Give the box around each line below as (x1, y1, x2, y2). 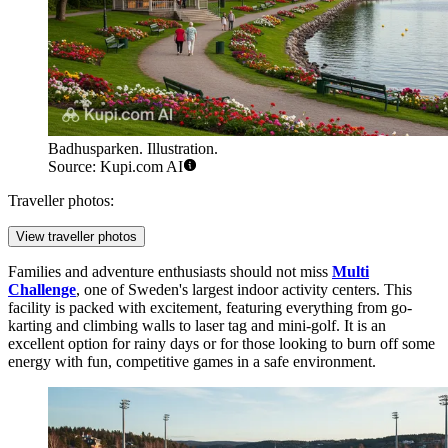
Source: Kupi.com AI (48, 158, 183, 176)
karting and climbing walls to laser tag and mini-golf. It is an (8, 317, 386, 335)
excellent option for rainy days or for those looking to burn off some (8, 335, 435, 353)
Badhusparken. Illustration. (48, 140, 218, 158)
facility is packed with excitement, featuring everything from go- (8, 299, 412, 317)
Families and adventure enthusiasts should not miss (8, 263, 332, 281)
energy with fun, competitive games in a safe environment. (8, 353, 376, 371)
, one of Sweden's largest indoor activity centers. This (76, 281, 412, 299)
